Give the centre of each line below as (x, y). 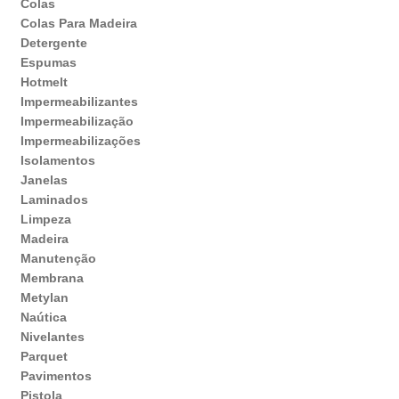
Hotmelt (44, 82)
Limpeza (45, 220)
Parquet (44, 357)
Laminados (54, 200)
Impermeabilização (77, 122)
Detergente (53, 43)
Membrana (52, 278)
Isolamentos (57, 161)
